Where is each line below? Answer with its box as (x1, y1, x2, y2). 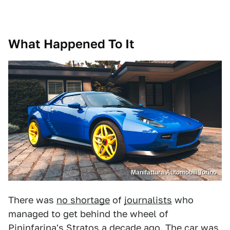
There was (8, 195, 56, 206)
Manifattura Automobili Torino (131, 169, 217, 177)
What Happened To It (8, 36, 135, 51)
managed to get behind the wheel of (8, 208, 168, 220)
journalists (124, 195, 172, 206)
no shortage (56, 195, 110, 206)
